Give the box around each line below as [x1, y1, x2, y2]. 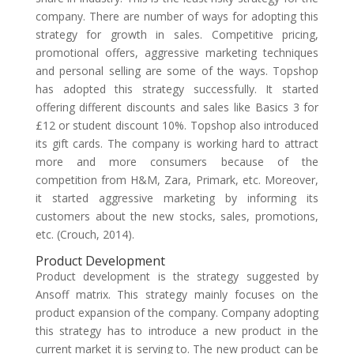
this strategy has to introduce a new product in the [35, 323, 319, 338]
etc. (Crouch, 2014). [35, 227, 134, 242]
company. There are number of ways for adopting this [35, 9, 319, 24]
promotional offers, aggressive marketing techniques [35, 45, 319, 60]
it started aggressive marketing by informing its [35, 190, 319, 205]
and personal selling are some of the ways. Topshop [35, 63, 319, 78]
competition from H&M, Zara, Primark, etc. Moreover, [35, 172, 319, 187]
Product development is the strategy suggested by [35, 269, 319, 284]
